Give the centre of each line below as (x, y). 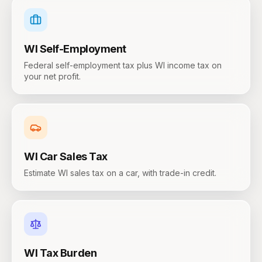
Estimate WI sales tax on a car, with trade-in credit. (120, 173)
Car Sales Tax (73, 156)
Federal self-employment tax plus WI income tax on (123, 65)
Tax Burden (68, 253)
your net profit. (52, 76)
